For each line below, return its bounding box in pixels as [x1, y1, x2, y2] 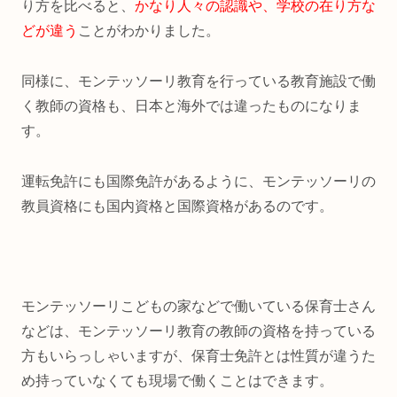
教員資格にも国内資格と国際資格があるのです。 [21, 198, 333, 214]
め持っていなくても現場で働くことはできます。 [21, 373, 333, 389]
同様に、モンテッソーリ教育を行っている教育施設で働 [21, 73, 376, 89]
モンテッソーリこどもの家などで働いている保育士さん [21, 299, 376, 315]
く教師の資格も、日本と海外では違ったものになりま [21, 97, 362, 113]
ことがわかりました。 [78, 22, 220, 38]
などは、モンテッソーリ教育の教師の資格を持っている [21, 323, 376, 339]
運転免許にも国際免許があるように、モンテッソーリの [21, 173, 376, 189]
